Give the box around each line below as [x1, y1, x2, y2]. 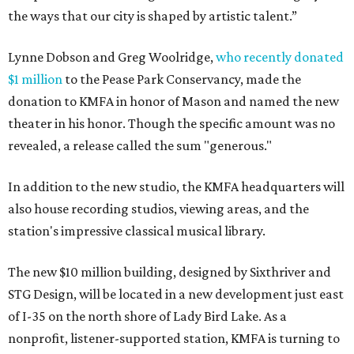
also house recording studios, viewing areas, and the [8, 201, 309, 217]
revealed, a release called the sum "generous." [8, 137, 272, 154]
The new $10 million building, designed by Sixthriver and [8, 264, 331, 281]
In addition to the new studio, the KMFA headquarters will [8, 179, 345, 195]
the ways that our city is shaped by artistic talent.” [8, 8, 297, 24]
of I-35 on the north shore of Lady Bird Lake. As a [8, 308, 287, 325]
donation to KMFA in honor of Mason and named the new [8, 93, 339, 110]
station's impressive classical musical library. [8, 223, 265, 239]
